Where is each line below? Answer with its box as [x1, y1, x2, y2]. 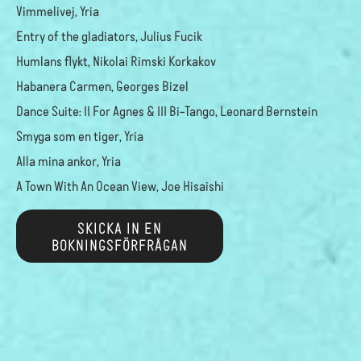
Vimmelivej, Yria [16, 2, 99, 19]
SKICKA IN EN [77, 218, 163, 237]
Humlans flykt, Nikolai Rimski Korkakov [16, 52, 216, 68]
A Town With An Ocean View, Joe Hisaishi [16, 176, 224, 193]
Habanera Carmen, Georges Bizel [16, 77, 189, 93]
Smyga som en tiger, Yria [16, 127, 143, 143]
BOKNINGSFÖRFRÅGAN [52, 234, 189, 254]
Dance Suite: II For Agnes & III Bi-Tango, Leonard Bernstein [16, 102, 317, 118]
